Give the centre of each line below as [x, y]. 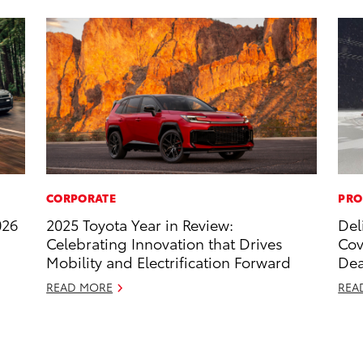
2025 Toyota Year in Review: [140, 224]
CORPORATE [81, 198]
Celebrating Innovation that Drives [165, 243]
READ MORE [80, 287]
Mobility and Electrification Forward [169, 262]
